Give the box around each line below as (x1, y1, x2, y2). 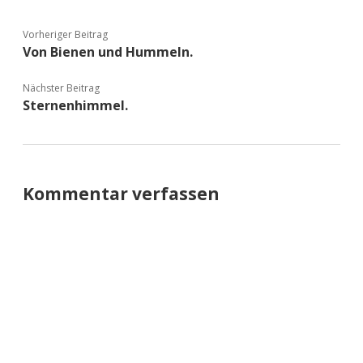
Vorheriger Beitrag (23, 27, 108, 41)
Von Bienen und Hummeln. (23, 42, 193, 61)
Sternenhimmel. (23, 96, 128, 114)
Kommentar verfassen (23, 181, 220, 205)
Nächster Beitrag (23, 80, 100, 95)
